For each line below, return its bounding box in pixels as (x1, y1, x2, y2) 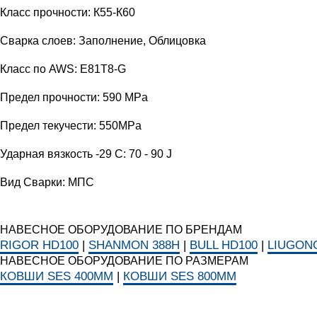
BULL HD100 (190, 238, 258, 253)
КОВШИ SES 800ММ (123, 270, 236, 284)
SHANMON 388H (88, 238, 180, 253)
